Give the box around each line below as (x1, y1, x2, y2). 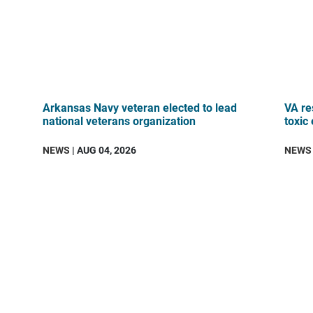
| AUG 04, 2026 (70, 143, 137, 156)
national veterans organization (43, 112, 196, 128)
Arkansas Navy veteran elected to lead (43, 99, 238, 115)
